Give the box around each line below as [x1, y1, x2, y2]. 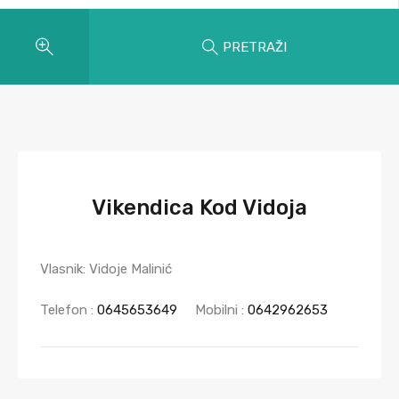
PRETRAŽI [222, 38, 287, 55]
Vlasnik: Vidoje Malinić [40, 261, 172, 277]
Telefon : [40, 302, 97, 318]
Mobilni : [195, 302, 248, 318]
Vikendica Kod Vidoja [92, 195, 307, 220]
